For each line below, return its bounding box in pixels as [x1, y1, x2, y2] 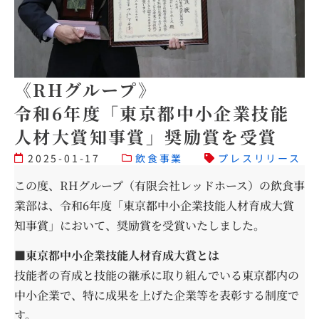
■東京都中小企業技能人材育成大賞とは [14, 247, 219, 264]
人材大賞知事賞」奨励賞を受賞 [14, 123, 278, 149]
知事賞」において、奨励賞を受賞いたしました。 [14, 216, 265, 234]
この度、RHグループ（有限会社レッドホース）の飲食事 [14, 177, 305, 194]
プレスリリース [218, 150, 301, 165]
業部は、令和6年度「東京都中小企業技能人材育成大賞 [14, 197, 294, 214]
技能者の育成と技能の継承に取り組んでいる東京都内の [14, 267, 299, 284]
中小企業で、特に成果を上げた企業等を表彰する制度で [14, 287, 299, 304]
